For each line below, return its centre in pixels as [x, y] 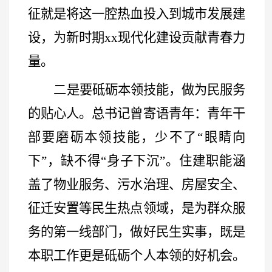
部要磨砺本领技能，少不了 [113, 137]
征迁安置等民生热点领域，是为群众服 [137, 208]
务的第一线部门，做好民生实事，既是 [137, 232]
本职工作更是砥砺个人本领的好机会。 [137, 255]
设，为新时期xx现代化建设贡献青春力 [137, 37]
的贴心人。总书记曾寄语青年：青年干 [137, 113]
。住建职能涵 [206, 161]
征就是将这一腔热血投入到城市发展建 [137, 14]
